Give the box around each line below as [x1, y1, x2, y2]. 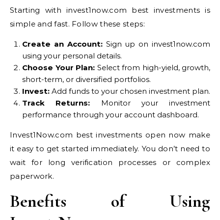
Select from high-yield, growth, [95, 62, 210, 72]
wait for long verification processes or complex [10, 157, 210, 167]
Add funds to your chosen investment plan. [50, 86, 210, 96]
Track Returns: [22, 98, 90, 108]
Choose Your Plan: [22, 62, 95, 72]
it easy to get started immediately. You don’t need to [10, 143, 210, 153]
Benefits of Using [10, 190, 210, 212]
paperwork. [10, 171, 55, 181]
